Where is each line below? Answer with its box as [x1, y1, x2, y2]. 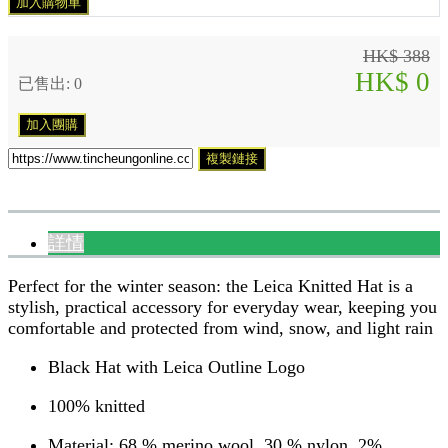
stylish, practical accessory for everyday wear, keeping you [8, 296, 437, 317]
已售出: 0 [18, 74, 82, 93]
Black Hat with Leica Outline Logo [48, 356, 305, 377]
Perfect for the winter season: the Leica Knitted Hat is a [8, 275, 413, 296]
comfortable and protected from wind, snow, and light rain [8, 317, 433, 338]
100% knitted [48, 395, 145, 416]
